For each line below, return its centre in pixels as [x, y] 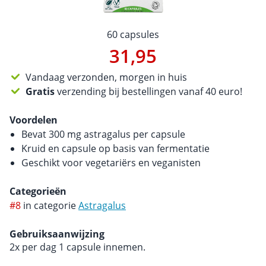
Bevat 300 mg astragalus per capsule [103, 134]
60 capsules [133, 34]
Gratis [40, 91]
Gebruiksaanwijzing [57, 234]
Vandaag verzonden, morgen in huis [107, 77]
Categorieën [38, 191]
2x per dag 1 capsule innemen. [77, 247]
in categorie [50, 205]
